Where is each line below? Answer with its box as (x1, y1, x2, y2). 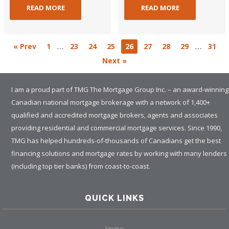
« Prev (13, 41, 36, 52)
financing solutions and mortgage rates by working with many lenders (11, 149, 227, 158)
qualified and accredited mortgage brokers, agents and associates (11, 110, 218, 120)
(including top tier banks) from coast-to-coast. (11, 162, 151, 171)
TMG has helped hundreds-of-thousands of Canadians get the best (11, 136, 221, 146)
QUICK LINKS (85, 193, 144, 203)
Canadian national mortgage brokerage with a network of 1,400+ (11, 98, 211, 107)
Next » (102, 56, 127, 66)
